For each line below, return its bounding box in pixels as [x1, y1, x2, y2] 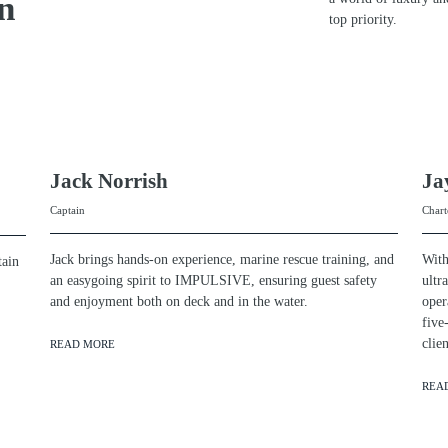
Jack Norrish [50, 169, 168, 194]
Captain [50, 204, 85, 217]
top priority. [329, 12, 397, 28]
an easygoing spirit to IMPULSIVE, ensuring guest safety [50, 273, 377, 289]
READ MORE [50, 338, 115, 351]
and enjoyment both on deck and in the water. [50, 294, 308, 310]
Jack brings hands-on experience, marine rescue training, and [50, 252, 394, 268]
